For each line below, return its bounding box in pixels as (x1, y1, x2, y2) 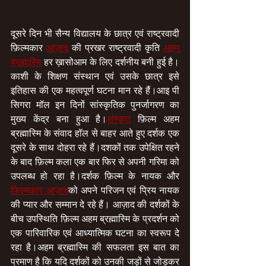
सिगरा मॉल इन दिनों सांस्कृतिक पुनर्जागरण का (11, 98, 179, 112)
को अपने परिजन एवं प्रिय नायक (68, 183, 179, 197)
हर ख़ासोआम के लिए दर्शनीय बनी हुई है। (41, 55, 179, 69)
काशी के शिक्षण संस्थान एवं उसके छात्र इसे (11, 69, 179, 83)
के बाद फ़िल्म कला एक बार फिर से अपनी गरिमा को (11, 155, 179, 169)
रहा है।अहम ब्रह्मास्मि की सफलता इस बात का (11, 240, 179, 254)
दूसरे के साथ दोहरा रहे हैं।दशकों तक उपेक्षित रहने (11, 141, 179, 154)
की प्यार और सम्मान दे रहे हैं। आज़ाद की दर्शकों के (11, 198, 179, 211)
